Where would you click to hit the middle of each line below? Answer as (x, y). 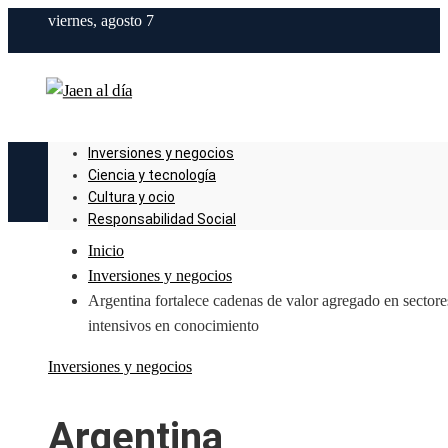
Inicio (106, 250)
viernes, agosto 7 (101, 20)
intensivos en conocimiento (173, 325)
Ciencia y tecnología (152, 175)
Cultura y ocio (131, 197)
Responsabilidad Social (162, 219)
